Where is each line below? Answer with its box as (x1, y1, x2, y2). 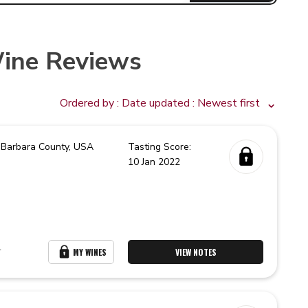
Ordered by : (60, 96, 122, 111)
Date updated (122, 96, 190, 111)
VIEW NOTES (175, 246, 217, 258)
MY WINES (73, 246, 107, 258)
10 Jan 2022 (128, 155, 181, 168)
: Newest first (190, 96, 261, 111)
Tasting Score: (128, 140, 192, 153)
